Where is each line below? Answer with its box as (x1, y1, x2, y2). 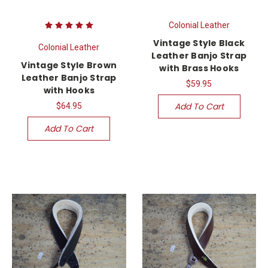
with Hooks (43, 84, 95, 97)
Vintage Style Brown (21, 59, 117, 72)
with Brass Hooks (159, 62, 239, 75)
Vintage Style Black (153, 37, 245, 50)
